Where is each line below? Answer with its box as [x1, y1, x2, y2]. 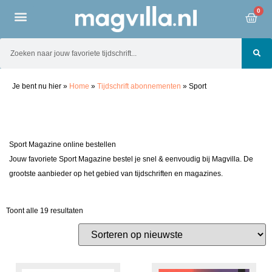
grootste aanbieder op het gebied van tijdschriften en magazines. [9, 169, 223, 178]
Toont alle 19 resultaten [6, 206, 83, 215]
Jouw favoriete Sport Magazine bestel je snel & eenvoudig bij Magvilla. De [9, 155, 253, 164]
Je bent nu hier [12, 82, 63, 91]
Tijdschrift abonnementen [97, 82, 181, 91]
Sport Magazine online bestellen [9, 140, 116, 149]
